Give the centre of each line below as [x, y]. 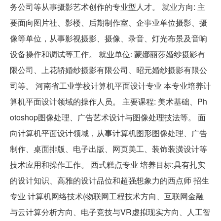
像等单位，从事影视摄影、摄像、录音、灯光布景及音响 [109, 38]
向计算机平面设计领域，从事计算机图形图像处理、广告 [109, 133]
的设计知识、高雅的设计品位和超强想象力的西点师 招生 [110, 180]
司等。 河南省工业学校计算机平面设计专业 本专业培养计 [110, 85]
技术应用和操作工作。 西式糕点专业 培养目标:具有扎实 [108, 164]
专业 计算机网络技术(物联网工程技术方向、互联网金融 [107, 196]
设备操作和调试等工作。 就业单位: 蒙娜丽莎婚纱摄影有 [108, 54]
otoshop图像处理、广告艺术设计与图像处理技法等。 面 [108, 117]
